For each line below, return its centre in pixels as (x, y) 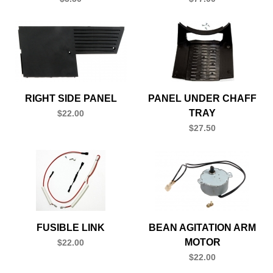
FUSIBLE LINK (71, 227)
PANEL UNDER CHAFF (202, 98)
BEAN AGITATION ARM (202, 227)
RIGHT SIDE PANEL (71, 98)
